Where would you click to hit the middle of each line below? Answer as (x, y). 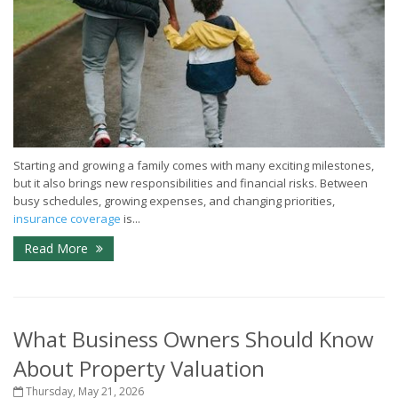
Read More (58, 249)
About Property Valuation (139, 369)
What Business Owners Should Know (194, 339)
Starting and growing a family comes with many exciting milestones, (194, 166)
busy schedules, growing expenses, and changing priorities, (174, 201)
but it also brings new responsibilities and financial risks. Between (191, 183)
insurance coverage (67, 219)
